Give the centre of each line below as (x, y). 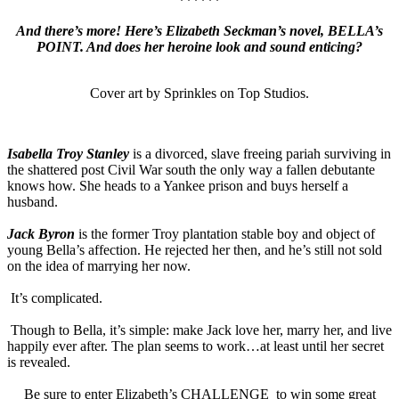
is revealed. (39, 362)
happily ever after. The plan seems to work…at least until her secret (195, 346)
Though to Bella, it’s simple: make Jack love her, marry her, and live (199, 330)
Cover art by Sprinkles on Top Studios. (199, 94)
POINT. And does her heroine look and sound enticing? (199, 47)
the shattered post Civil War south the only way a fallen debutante (191, 170)
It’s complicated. (55, 298)
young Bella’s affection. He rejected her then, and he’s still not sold (195, 250)
